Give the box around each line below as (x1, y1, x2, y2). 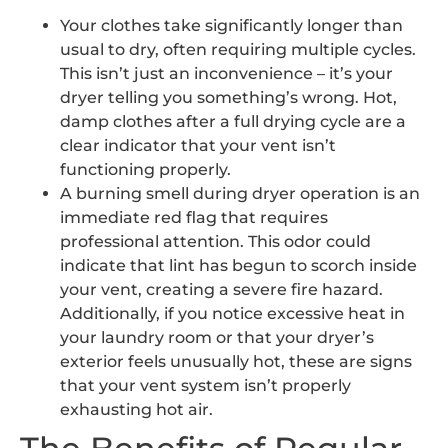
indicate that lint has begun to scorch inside (60, 255, 417, 275)
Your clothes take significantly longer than (60, 15, 403, 35)
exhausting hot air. (60, 399, 213, 419)
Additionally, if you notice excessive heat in (60, 303, 405, 323)
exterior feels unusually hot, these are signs (60, 351, 412, 371)
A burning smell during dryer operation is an (60, 183, 420, 203)
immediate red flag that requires (60, 207, 328, 227)
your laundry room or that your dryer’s (60, 327, 374, 347)
